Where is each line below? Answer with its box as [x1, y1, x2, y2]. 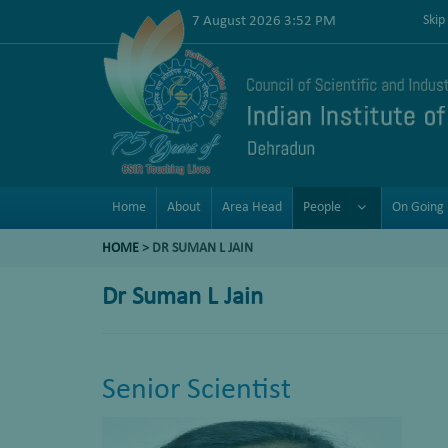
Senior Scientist [102, 375, 291, 406]
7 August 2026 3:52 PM [192, 13, 336, 29]
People [303, 200, 341, 215]
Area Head [222, 200, 282, 215]
